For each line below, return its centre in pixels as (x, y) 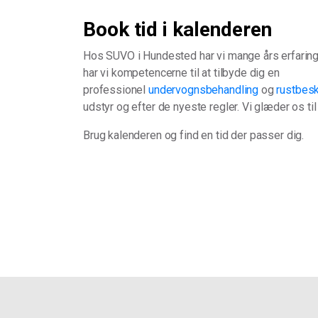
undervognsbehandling (204, 90)
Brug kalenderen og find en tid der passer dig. (194, 135)
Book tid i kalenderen (177, 29)
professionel (115, 90)
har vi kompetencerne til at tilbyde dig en (181, 73)
